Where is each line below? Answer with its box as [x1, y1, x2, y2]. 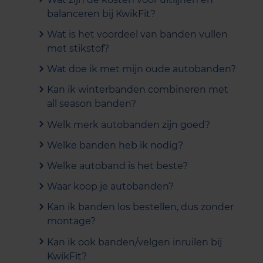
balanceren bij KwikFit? [47, 8, 156, 19]
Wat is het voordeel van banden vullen [47, 29, 228, 40]
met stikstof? [47, 43, 109, 54]
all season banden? [47, 98, 136, 110]
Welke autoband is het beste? [47, 160, 188, 171]
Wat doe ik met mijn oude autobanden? [47, 63, 236, 75]
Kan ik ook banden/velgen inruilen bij [47, 236, 222, 248]
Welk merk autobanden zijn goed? [47, 119, 210, 130]
